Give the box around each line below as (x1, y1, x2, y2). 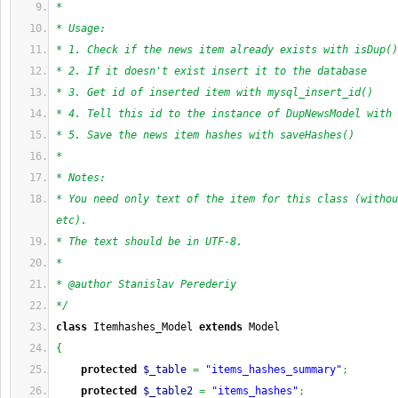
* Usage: (56, 22, 106, 35)
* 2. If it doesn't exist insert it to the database (56, 65, 367, 77)
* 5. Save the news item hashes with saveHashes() (56, 129, 354, 141)
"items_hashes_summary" (205, 363, 342, 376)
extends (199, 321, 243, 333)
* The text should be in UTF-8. (56, 235, 243, 248)
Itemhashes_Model (87, 321, 199, 333)
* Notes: (56, 171, 106, 184)
